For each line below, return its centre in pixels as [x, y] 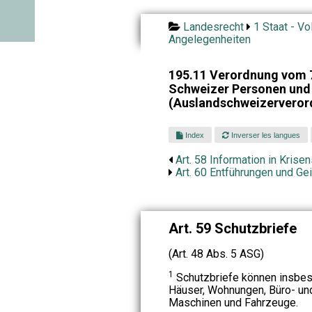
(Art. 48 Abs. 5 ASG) [216, 253]
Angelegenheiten [209, 39]
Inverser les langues [265, 135]
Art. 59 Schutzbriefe [232, 228]
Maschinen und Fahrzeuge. [233, 302]
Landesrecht [213, 27]
